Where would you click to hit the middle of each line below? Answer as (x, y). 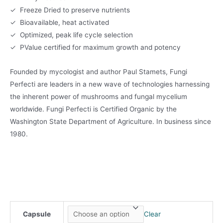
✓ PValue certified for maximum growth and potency (95, 48)
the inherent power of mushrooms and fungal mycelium (99, 96)
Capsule (37, 214)
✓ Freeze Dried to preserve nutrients (70, 10)
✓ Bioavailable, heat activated (59, 23)
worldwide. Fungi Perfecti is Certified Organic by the (93, 109)
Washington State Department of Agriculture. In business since (111, 121)
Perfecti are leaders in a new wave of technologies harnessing (110, 84)
